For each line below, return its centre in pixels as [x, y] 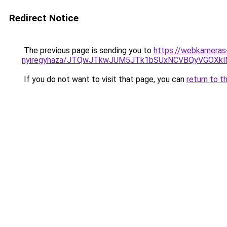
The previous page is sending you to [88, 50]
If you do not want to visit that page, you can [104, 79]
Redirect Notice [44, 18]
